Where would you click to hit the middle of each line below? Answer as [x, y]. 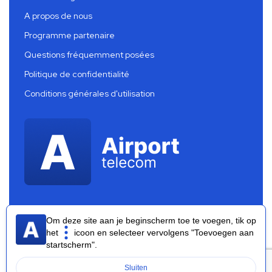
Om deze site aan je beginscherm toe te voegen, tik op [151, 220]
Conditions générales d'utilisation [90, 93]
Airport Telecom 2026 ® [136, 247]
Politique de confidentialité [77, 74]
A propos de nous [58, 15]
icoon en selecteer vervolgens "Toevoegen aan [163, 233]
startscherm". [72, 245]
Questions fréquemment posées [89, 54]
